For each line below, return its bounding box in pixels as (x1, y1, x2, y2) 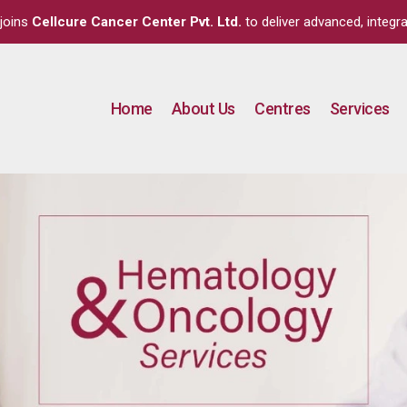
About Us (171, 99, 235, 118)
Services (329, 99, 390, 118)
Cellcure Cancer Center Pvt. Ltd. (31, 13, 242, 30)
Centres (254, 99, 311, 118)
